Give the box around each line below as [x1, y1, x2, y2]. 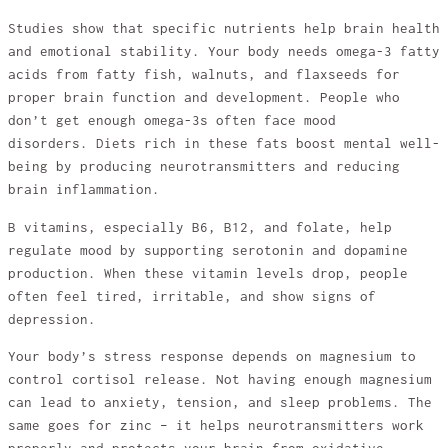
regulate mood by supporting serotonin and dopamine [8, 242, 408, 258]
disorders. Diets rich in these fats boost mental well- [8, 136, 440, 152]
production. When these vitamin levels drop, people [8, 265, 408, 281]
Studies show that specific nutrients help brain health [8, 21, 440, 37]
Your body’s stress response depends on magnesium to [8, 349, 416, 365]
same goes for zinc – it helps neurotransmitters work [8, 418, 424, 434]
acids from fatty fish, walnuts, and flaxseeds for [8, 67, 400, 83]
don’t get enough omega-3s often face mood [8, 113, 336, 129]
